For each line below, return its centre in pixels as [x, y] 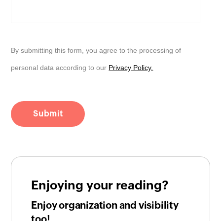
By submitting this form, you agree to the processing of [96, 51]
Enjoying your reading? [100, 185]
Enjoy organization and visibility [105, 205]
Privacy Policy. [131, 68]
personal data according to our [60, 68]
